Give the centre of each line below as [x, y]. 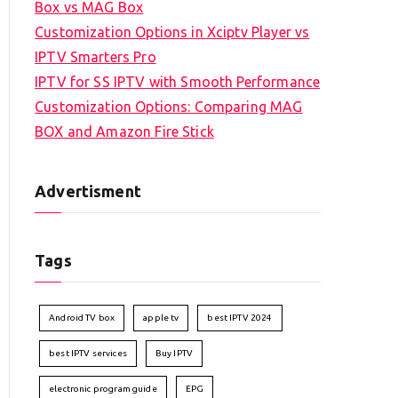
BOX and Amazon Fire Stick [124, 132]
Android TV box [82, 318]
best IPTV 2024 [240, 318]
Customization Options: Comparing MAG [169, 107]
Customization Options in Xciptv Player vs [172, 32]
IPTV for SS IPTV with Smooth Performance [178, 82]
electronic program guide [103, 389]
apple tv [161, 318]
